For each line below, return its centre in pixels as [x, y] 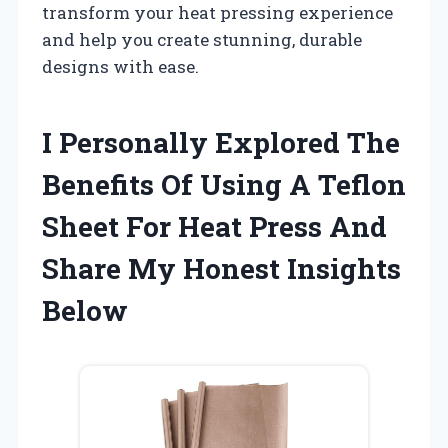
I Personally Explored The [221, 142]
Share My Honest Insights [221, 268]
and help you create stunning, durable [202, 39]
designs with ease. [120, 66]
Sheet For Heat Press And [214, 226]
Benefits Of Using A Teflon [224, 184]
